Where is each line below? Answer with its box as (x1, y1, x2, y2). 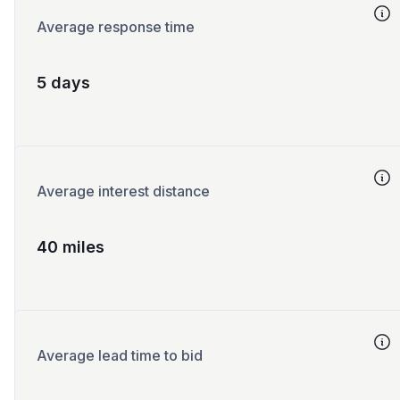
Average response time (37, 18, 195, 36)
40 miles (37, 237, 104, 256)
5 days (37, 73, 90, 92)
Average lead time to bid (37, 346, 203, 364)
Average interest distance (37, 182, 210, 200)
